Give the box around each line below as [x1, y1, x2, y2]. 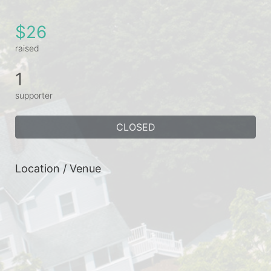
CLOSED [116, 120, 155, 133]
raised [15, 42, 39, 53]
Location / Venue [15, 162, 101, 175]
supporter [15, 90, 53, 100]
